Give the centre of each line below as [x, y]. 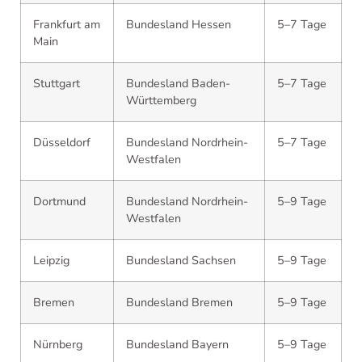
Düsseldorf [62, 143]
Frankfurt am [67, 25]
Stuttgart [57, 84]
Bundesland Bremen [179, 303]
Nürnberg [58, 345]
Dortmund [59, 202]
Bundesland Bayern [177, 345]
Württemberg [161, 101]
